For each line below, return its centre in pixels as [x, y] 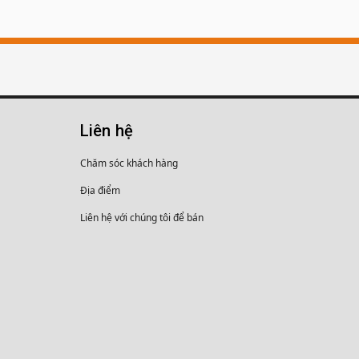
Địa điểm [100, 190]
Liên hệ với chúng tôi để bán [142, 218]
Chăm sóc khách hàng [129, 163]
